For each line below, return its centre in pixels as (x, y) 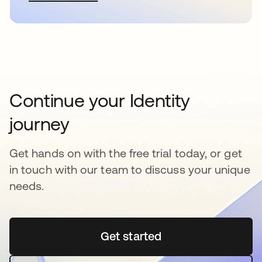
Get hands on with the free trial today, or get (126, 153)
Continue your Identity (100, 100)
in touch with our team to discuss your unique (130, 169)
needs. (27, 185)
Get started (131, 236)
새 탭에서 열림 (169, 236)
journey (39, 123)
